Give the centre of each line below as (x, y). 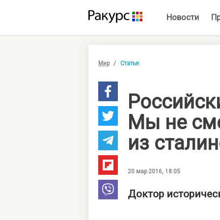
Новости (182, 17)
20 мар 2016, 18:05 (154, 171)
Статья (130, 63)
